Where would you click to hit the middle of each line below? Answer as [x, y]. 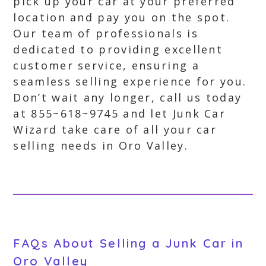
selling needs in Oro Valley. [101, 145]
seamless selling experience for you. [130, 81]
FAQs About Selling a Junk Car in [129, 243]
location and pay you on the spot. [122, 17]
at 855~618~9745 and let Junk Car [120, 113]
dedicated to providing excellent [118, 49]
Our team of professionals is [106, 33]
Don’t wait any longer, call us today [128, 97]
